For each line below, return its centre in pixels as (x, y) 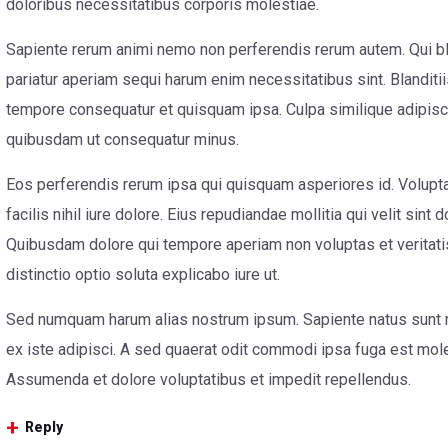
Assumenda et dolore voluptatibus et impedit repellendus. (209, 380)
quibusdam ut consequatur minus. (123, 140)
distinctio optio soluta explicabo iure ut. (143, 275)
